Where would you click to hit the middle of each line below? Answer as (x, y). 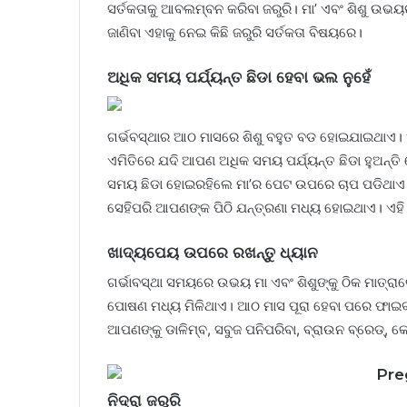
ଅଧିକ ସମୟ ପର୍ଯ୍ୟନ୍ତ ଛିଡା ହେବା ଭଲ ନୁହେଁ (239, 77)
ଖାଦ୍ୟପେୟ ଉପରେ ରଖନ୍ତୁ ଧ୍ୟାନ (213, 252)
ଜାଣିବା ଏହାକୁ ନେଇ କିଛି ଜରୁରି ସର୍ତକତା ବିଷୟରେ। (235, 32)
